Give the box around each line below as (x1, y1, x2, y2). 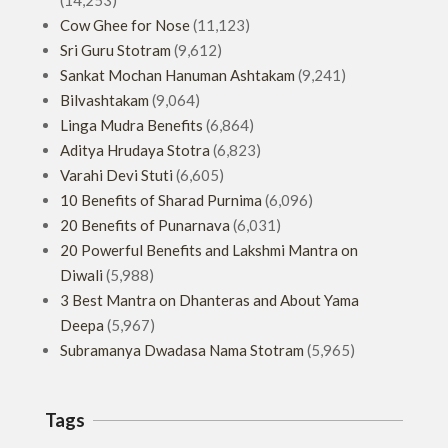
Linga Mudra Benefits (60, 116, 203, 135)
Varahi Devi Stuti (60, 166, 173, 185)
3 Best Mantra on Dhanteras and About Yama (60, 291, 359, 310)
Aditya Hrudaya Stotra (60, 141, 210, 160)
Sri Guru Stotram (60, 41, 171, 60)
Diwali (60, 266, 103, 285)
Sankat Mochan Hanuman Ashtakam (60, 66, 295, 85)
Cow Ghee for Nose (60, 16, 190, 35)
